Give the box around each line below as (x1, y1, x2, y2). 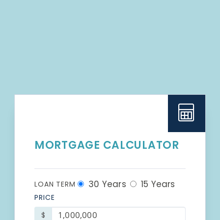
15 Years (138, 178, 175, 190)
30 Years (85, 178, 126, 190)
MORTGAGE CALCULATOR (34, 137, 179, 153)
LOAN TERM (34, 179, 76, 189)
